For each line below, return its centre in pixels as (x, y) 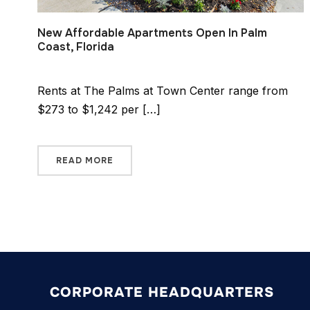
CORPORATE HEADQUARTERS (162, 292)
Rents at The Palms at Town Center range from (162, 90)
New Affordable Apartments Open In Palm (152, 33)
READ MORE (84, 160)
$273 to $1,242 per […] (99, 109)
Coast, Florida (75, 46)
